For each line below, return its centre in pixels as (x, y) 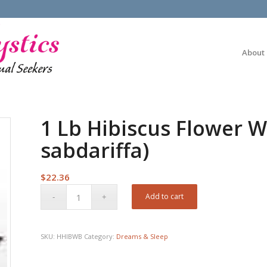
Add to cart (165, 196)
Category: (100, 236)
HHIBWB (71, 236)
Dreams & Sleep (142, 236)
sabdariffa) (95, 150)
